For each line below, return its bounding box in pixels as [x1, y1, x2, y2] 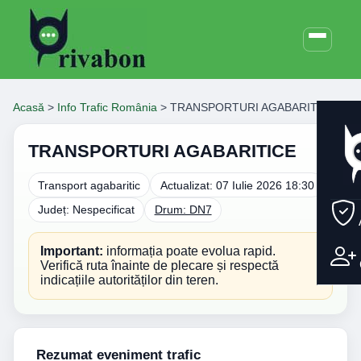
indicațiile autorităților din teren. [40, 272, 218, 287]
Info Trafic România [57, 101, 157, 114]
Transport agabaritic [38, 178, 141, 192]
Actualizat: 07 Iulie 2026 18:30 [160, 178, 314, 192]
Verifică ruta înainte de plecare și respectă [40, 258, 279, 272]
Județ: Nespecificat [38, 203, 135, 217]
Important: [40, 243, 103, 258]
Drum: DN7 [154, 203, 212, 217]
